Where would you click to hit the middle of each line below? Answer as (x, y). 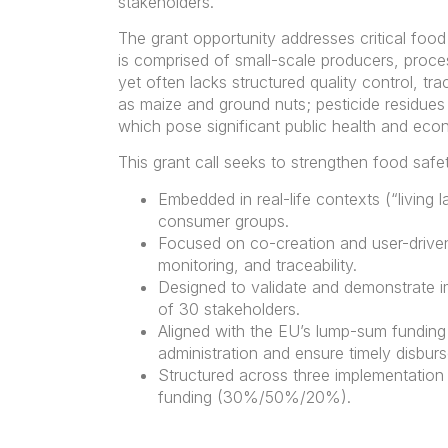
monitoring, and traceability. (257, 264)
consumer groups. (223, 220)
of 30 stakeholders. (228, 308)
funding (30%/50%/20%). (254, 396)
